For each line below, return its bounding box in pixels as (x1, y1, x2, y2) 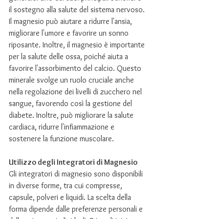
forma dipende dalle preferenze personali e (9, 204, 145, 214)
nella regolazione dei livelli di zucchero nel (9, 87, 144, 96)
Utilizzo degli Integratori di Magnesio (9, 157, 139, 167)
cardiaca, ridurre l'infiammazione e (9, 122, 116, 131)
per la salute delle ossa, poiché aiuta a (9, 52, 130, 61)
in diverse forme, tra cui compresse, (9, 181, 124, 190)
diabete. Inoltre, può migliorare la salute (9, 110, 135, 120)
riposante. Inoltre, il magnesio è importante (9, 40, 147, 49)
